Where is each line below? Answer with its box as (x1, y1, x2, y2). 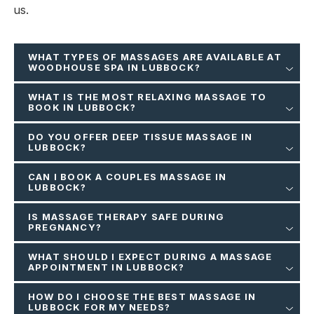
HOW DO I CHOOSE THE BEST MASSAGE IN (28, 291, 257, 303)
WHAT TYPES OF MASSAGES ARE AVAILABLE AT (28, 51, 282, 63)
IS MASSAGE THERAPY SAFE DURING (28, 211, 224, 223)
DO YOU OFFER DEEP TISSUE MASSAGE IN (28, 131, 253, 143)
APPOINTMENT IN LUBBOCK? (28, 261, 185, 273)
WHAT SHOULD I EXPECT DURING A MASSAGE (28, 251, 273, 263)
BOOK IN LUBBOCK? (28, 102, 137, 114)
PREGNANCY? (28, 221, 102, 233)
